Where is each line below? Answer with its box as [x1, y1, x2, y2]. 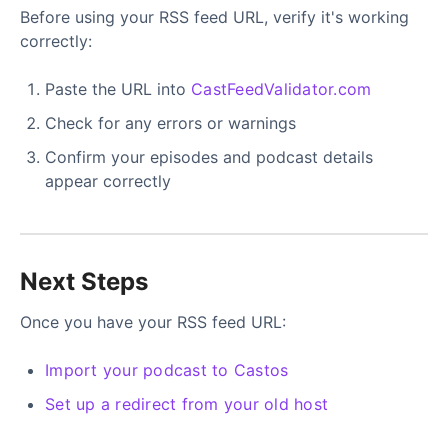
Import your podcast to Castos [45, 359, 289, 380]
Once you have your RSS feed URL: [20, 311, 286, 332]
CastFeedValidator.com [191, 78, 372, 99]
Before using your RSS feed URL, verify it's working [20, 6, 409, 27]
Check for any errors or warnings [45, 112, 296, 133]
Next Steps [20, 266, 148, 296]
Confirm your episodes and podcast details [45, 146, 373, 167]
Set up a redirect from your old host [45, 393, 328, 414]
